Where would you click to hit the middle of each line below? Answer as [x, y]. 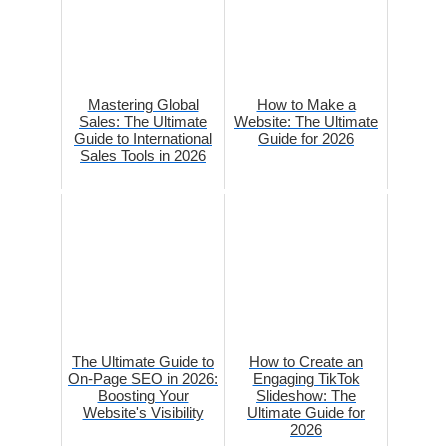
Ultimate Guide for [306, 412]
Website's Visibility [143, 412]
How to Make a [306, 104]
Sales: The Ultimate [143, 121]
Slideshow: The [306, 395]
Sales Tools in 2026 [143, 155]
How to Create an [306, 361]
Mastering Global [143, 104]
